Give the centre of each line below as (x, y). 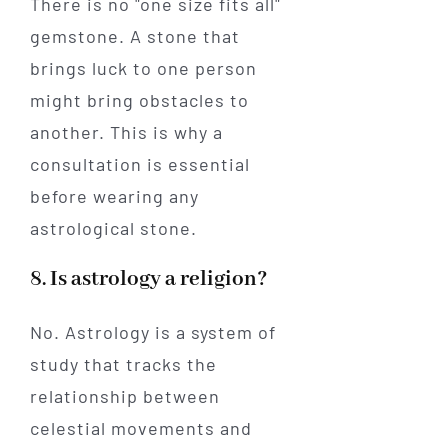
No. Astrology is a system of (152, 332)
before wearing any (114, 196)
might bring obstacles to (139, 100)
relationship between (124, 396)
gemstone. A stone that (134, 36)
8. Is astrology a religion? (148, 280)
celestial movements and (140, 428)
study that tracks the (123, 364)
